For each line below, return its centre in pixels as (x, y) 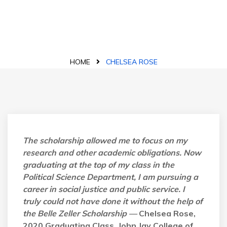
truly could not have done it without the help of (113, 201)
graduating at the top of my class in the (99, 165)
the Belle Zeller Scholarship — (80, 213)
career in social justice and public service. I (104, 189)
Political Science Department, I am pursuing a (110, 177)
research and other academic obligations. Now (112, 153)
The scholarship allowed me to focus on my (105, 140)
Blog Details (113, 32)
